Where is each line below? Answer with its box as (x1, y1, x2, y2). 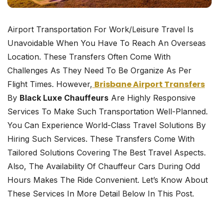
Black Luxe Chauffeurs (20, 93, 109, 103)
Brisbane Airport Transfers (94, 79, 205, 90)
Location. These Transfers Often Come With (7, 52, 171, 62)
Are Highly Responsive (109, 93, 196, 103)
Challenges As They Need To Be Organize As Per (7, 66, 192, 76)
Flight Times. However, (7, 79, 92, 89)
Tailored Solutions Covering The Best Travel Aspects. (7, 148, 206, 158)
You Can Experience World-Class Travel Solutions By (7, 120, 206, 131)
